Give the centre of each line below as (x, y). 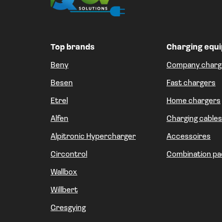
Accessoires (189, 137)
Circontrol (69, 155)
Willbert (64, 191)
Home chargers (194, 101)
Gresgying (68, 208)
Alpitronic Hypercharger (93, 137)
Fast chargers (191, 83)
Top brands (73, 48)
